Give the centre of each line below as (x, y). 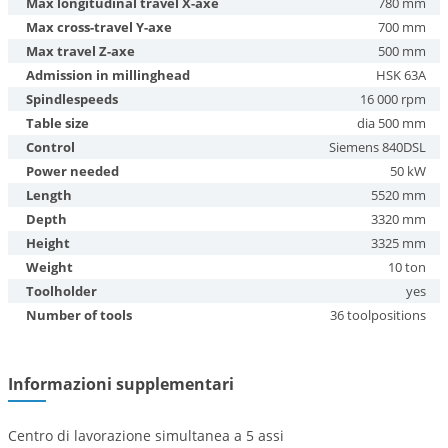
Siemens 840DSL (377, 147)
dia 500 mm (391, 123)
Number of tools (79, 315)
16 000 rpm (393, 99)
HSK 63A (401, 75)
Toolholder (61, 291)
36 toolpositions (378, 315)
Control (50, 147)
